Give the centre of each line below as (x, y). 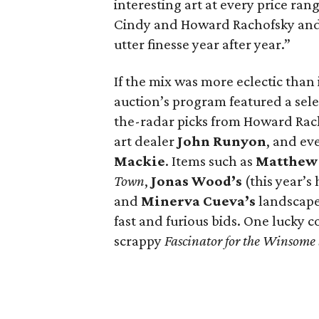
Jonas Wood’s (197, 181)
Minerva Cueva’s (198, 201)
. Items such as (210, 161)
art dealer (146, 141)
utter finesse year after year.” (202, 44)
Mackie (140, 161)
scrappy (139, 241)
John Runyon (222, 141)
